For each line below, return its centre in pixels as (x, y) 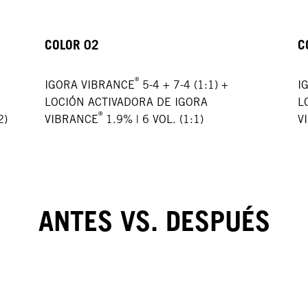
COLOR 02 (74, 44)
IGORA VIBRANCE (90, 85)
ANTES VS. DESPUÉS (154, 221)
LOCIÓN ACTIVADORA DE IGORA (126, 102)
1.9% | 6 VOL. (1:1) (153, 120)
